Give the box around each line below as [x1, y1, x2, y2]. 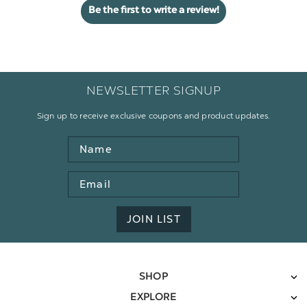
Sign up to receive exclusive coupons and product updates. [36, 111, 271, 121]
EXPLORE [130, 293, 177, 304]
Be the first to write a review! [88, 6, 219, 16]
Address [68, 188, 108, 201]
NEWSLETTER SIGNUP [86, 83, 221, 99]
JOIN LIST [126, 213, 181, 226]
